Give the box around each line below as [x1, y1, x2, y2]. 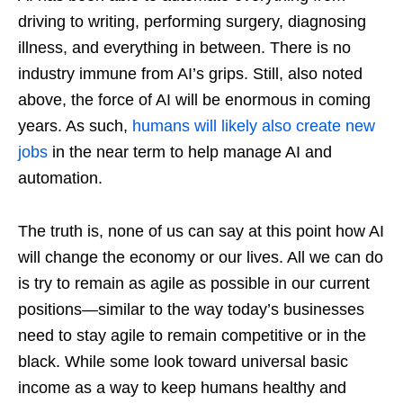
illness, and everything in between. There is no [18, 38, 351, 57]
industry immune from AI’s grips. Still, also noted [18, 64, 363, 83]
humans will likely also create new [132, 116, 375, 135]
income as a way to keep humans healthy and [18, 378, 346, 397]
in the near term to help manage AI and [48, 142, 332, 161]
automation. [18, 168, 103, 187]
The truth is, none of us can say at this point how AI [18, 221, 384, 240]
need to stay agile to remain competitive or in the [18, 326, 366, 345]
